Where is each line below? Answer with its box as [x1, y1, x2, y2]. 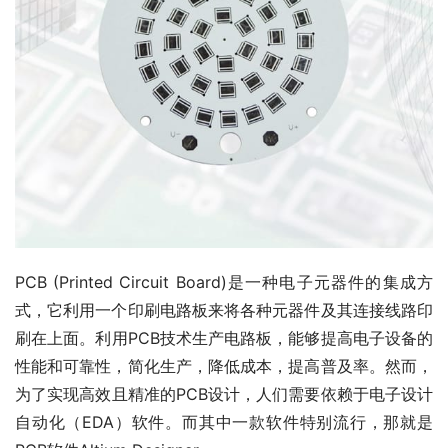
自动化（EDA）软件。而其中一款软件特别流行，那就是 [15, 412, 433, 432]
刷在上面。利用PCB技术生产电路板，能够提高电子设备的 [15, 328, 433, 348]
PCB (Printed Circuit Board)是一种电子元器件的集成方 [15, 272, 433, 292]
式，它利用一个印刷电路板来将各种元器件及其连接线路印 [15, 300, 433, 320]
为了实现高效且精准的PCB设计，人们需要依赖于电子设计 [15, 384, 433, 404]
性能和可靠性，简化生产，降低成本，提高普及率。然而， [15, 356, 433, 376]
